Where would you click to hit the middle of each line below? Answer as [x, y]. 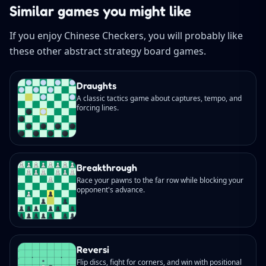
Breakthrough [107, 167]
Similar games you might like [100, 11]
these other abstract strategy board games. [108, 51]
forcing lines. [98, 107]
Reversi [93, 249]
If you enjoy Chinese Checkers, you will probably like [126, 35]
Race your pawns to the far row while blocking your [160, 180]
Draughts [96, 85]
